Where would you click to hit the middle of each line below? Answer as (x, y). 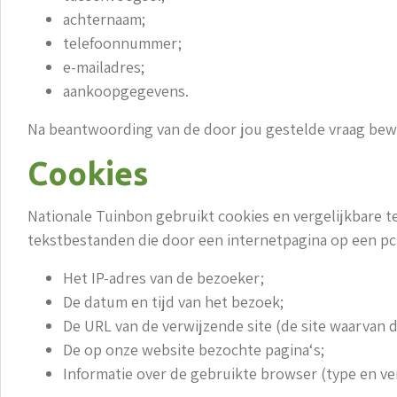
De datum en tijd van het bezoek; (173, 301)
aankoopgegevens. (126, 90)
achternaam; (104, 19)
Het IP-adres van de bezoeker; (163, 277)
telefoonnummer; (122, 43)
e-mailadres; (104, 66)
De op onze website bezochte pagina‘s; (194, 349)
